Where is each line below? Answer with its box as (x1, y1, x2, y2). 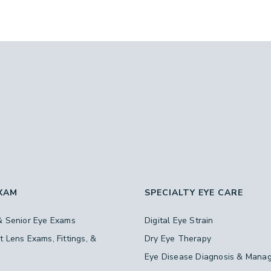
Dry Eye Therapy (145, 233, 211, 244)
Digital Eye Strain (145, 215, 214, 226)
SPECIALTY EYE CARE (145, 187, 243, 198)
